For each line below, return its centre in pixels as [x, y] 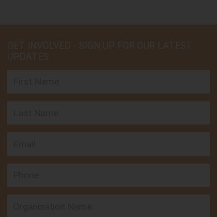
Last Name [24, 105]
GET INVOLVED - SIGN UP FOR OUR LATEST [100, 46]
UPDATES [28, 57]
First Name [24, 74]
